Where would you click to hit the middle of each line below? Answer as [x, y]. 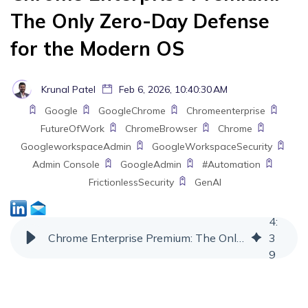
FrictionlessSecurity [131, 183]
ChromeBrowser [161, 129]
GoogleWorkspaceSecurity [212, 147]
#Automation [231, 165]
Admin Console [66, 165]
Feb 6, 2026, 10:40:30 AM [172, 90]
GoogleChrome [132, 111]
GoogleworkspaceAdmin [76, 147]
